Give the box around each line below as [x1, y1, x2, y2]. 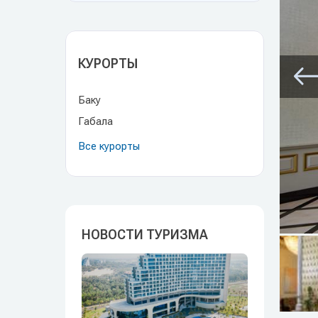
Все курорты [78, 140, 140, 153]
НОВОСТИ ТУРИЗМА [82, 227, 208, 242]
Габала [78, 115, 113, 128]
